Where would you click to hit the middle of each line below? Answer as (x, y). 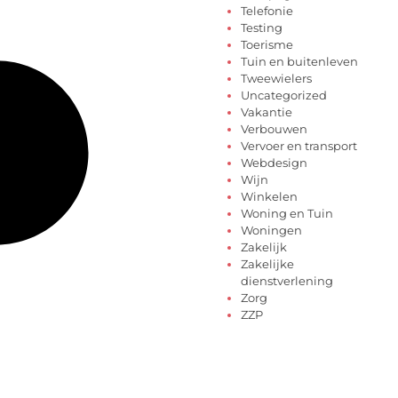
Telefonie (267, 11)
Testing (262, 28)
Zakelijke (267, 264)
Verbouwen (274, 129)
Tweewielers (276, 79)
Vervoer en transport (299, 146)
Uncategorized (284, 96)
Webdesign (274, 163)
